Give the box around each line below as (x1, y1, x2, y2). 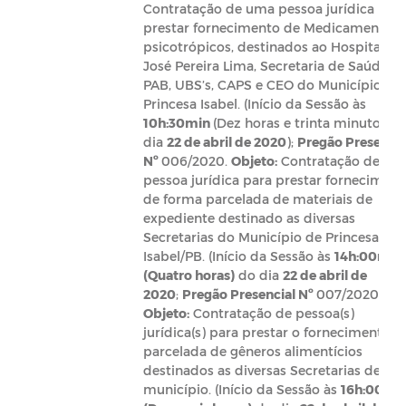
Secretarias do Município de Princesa (142, 229, 379, 245)
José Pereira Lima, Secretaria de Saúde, (142, 58, 391, 73)
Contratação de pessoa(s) (192, 305, 354, 321)
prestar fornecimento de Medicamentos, (142, 20, 401, 35)
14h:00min (333, 248, 402, 264)
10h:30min (142, 115, 213, 130)
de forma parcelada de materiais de (142, 191, 372, 207)
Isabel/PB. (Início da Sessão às (142, 248, 334, 264)
